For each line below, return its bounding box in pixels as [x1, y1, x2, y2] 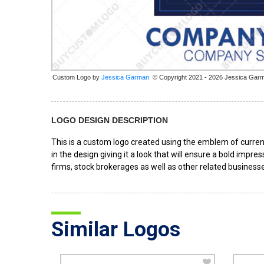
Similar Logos [51, 217, 180, 242]
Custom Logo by [52, 74, 101, 81]
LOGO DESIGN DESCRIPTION [51, 115, 168, 125]
